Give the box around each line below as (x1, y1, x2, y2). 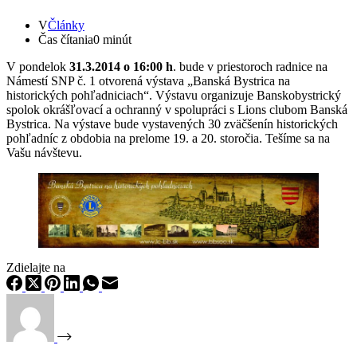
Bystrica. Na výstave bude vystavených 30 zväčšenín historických (6, 116, 338, 131)
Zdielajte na (6, 260, 65, 274)
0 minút (93, 32, 131, 46)
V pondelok (6, 59, 69, 73)
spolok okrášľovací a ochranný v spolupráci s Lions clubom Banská (6, 102, 347, 116)
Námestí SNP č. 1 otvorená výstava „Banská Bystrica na (6, 73, 290, 88)
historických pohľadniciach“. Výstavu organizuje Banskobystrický (6, 88, 341, 102)
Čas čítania (38, 32, 93, 46)
